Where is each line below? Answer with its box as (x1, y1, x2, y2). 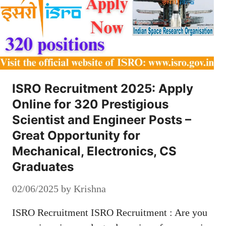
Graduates (12, 159, 74, 174)
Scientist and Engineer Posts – (12, 112, 191, 127)
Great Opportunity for (12, 128, 140, 143)
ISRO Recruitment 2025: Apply (12, 81, 193, 96)
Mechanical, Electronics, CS (12, 143, 177, 158)
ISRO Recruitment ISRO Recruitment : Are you (12, 206, 207, 218)
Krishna (74, 183, 106, 194)
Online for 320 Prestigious (12, 96, 168, 111)
